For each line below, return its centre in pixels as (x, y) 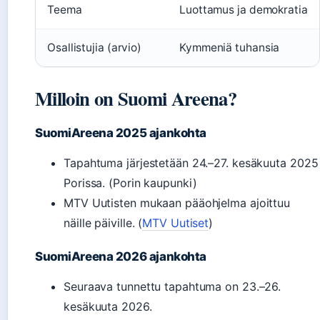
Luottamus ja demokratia (244, 9)
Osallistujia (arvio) (94, 47)
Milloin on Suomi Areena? (136, 98)
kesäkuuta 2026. (108, 306)
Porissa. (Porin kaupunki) (130, 182)
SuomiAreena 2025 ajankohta (121, 132)
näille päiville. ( (103, 222)
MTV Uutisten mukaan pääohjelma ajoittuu (177, 202)
